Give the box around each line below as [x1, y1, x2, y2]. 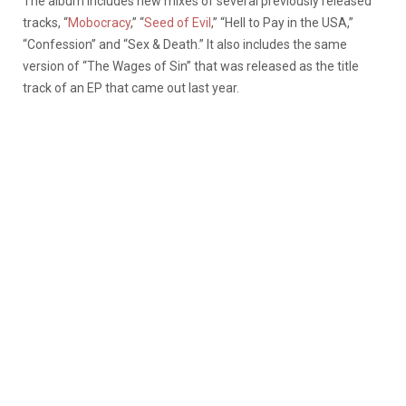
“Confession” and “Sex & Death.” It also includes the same [23, 36, 347, 52]
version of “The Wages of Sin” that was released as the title [23, 58, 359, 73]
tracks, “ [23, 14, 68, 30]
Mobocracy [68, 14, 130, 30]
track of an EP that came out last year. [23, 80, 239, 95]
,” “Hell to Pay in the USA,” [211, 14, 353, 30]
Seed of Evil [144, 14, 211, 30]
